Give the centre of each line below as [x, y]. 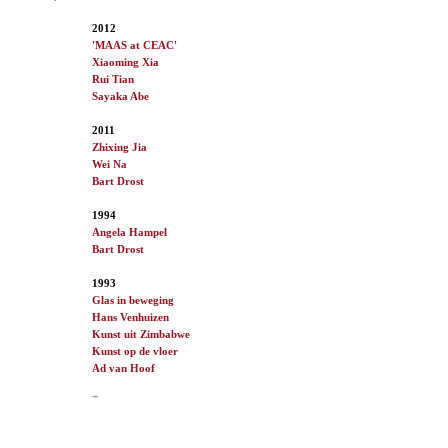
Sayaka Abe [120, 95]
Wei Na [109, 163]
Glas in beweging [133, 299]
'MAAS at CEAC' [134, 44]
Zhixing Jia [119, 146]
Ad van [109, 367]
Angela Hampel [129, 231]
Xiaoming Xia [125, 61]
